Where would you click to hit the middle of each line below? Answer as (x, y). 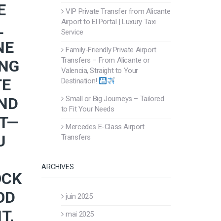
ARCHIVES (57, 167)
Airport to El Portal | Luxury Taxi (108, 22)
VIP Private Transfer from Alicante (118, 11)
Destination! (80, 81)
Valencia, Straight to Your (100, 71)
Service (72, 32)
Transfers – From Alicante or (105, 60)
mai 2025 (80, 214)
